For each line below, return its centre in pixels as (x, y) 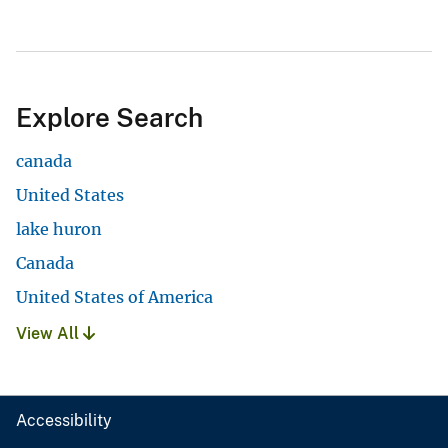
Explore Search (109, 118)
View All (49, 334)
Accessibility (64, 421)
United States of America (114, 297)
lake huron (59, 229)
